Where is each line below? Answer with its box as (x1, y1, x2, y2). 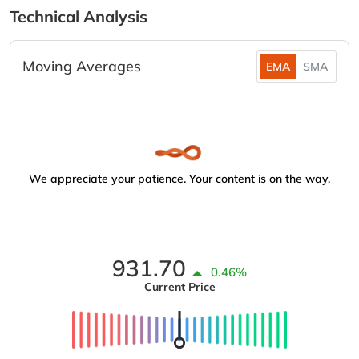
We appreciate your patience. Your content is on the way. (29, 171, 330, 186)
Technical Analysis (10, 6, 147, 26)
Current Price (143, 280, 216, 294)
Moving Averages (22, 57, 141, 75)
